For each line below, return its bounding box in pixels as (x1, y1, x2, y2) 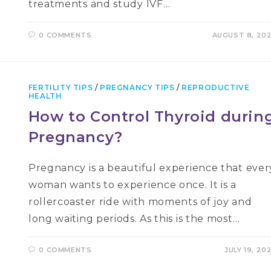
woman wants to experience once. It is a (28, 179, 237, 191)
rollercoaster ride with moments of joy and (28, 196, 252, 207)
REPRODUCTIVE (181, 83, 250, 92)
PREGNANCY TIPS (100, 83, 175, 92)
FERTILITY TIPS (28, 83, 93, 92)
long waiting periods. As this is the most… (28, 213, 240, 224)
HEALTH (28, 91, 62, 100)
